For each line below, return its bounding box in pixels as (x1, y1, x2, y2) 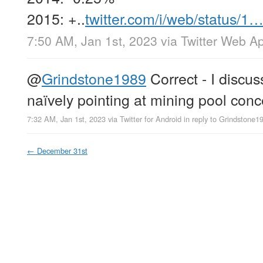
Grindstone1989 (42, 68, 146, 89)
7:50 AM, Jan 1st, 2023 (27, 32, 157, 50)
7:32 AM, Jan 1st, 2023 (27, 113, 106, 124)
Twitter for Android (120, 113, 181, 124)
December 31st (37, 144, 87, 156)
